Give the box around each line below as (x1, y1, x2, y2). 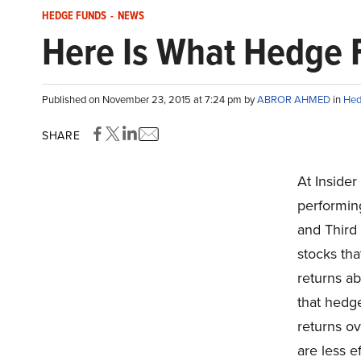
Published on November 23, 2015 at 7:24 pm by (42, 92, 257, 107)
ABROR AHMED (257, 92, 333, 107)
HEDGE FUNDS (42, 7, 106, 24)
